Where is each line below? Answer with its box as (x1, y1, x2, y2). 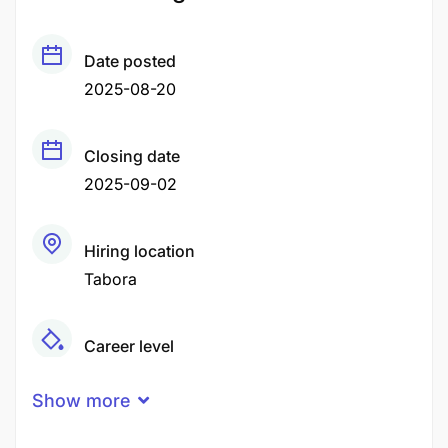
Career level (84, 336, 174, 356)
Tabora (84, 269, 137, 289)
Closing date (84, 146, 180, 166)
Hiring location (84, 241, 195, 261)
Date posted (84, 51, 176, 71)
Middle (84, 364, 135, 384)
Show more (32, 390, 130, 411)
